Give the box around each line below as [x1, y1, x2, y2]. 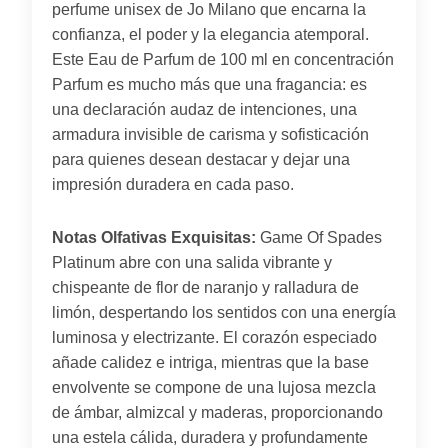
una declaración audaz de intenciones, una [52, 100, 357, 118]
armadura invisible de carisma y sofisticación [52, 125, 369, 143]
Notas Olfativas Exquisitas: [52, 228, 256, 246]
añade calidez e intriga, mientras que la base [52, 353, 369, 371]
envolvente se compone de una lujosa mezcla [52, 378, 376, 396]
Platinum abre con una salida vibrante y [52, 253, 332, 271]
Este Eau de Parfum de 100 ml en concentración [52, 50, 394, 68]
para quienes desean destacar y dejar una [52, 150, 350, 168]
